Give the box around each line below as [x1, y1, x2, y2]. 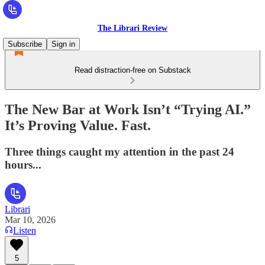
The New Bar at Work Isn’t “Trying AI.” [5, 101, 251, 117]
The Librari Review [98, 24, 167, 33]
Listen [13, 225, 36, 235]
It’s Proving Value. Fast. [5, 117, 151, 133]
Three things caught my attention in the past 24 [5, 145, 234, 158]
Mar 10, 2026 [5, 214, 56, 225]
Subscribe [8, 40, 42, 49]
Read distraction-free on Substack [74, 66, 191, 75]
